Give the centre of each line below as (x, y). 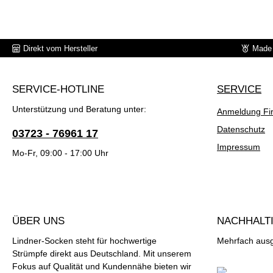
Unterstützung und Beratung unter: (79, 109)
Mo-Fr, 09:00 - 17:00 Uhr (60, 153)
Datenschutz (241, 129)
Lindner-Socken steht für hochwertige (84, 241)
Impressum (239, 147)
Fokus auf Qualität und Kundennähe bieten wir (102, 267)
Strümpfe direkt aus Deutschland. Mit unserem (102, 254)
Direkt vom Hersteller (60, 48)
